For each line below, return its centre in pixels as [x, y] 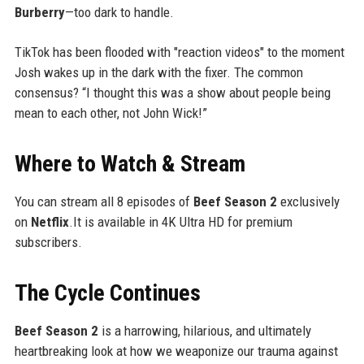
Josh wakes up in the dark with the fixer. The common [158, 73]
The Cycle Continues [107, 293]
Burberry [39, 13]
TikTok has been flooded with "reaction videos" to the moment [179, 52]
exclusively [308, 202]
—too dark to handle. [119, 13]
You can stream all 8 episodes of [104, 202]
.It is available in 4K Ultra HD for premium [180, 222]
